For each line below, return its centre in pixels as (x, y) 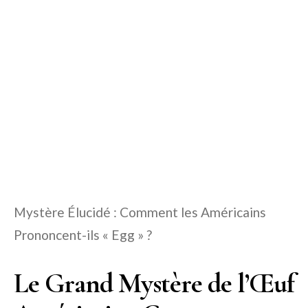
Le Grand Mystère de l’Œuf (154, 284)
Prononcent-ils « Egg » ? (83, 235)
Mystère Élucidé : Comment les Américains (140, 212)
